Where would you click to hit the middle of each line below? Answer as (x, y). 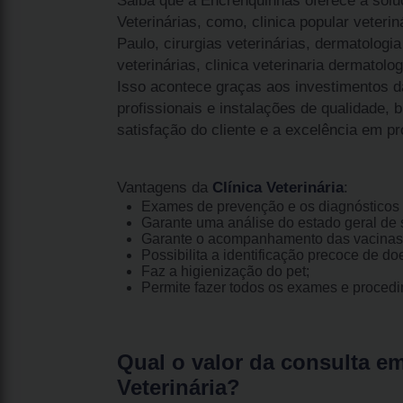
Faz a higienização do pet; (225, 271)
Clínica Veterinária (278, 187)
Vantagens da (165, 187)
